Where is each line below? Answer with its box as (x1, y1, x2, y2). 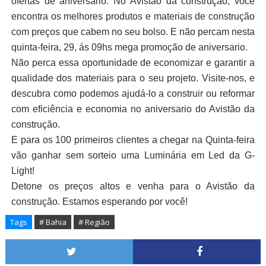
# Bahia (39, 217, 66, 228)
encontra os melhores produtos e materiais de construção (11, 11, 255, 22)
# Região (78, 217, 110, 228)
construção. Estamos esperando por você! (11, 197, 188, 207)
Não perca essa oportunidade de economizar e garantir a (11, 58, 255, 68)
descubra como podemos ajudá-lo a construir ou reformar (11, 88, 255, 99)
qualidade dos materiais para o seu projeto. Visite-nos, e (11, 73, 255, 84)
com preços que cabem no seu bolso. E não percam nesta (11, 27, 255, 37)
